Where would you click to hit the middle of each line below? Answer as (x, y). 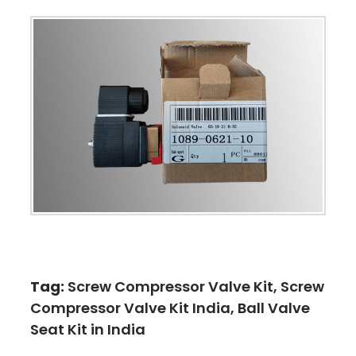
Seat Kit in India (87, 329)
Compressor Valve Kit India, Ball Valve (170, 308)
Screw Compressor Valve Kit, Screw (194, 286)
